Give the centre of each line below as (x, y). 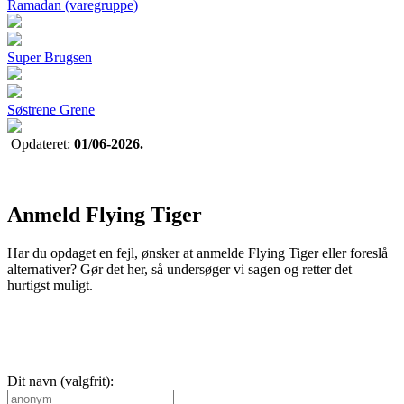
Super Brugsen (50, 57)
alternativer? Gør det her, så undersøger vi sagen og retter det (179, 269)
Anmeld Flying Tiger (105, 214)
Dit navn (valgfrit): (60, 381)
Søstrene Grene (51, 109)
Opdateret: (42, 143)
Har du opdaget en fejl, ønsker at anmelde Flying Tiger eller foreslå (197, 252)
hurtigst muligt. (50, 285)
